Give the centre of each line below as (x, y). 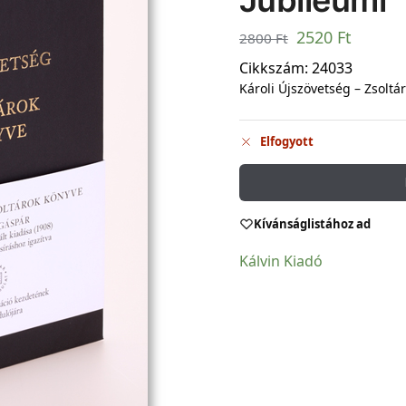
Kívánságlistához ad (312, 223)
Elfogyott (286, 142)
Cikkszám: (275, 68)
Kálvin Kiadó (280, 261)
